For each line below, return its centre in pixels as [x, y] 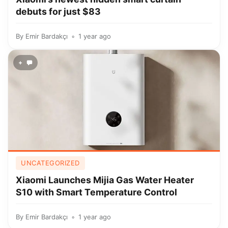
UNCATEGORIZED [50, 163]
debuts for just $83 [58, 11]
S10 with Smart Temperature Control [96, 192]
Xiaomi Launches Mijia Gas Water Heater [105, 180]
